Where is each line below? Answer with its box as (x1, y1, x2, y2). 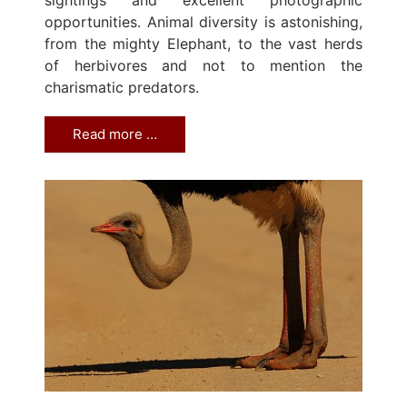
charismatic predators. (45, 77, 199, 96)
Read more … (73, 124, 157, 143)
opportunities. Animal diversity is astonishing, (45, 12, 362, 31)
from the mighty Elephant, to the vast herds (45, 34, 362, 53)
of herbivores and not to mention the (45, 55, 362, 74)
